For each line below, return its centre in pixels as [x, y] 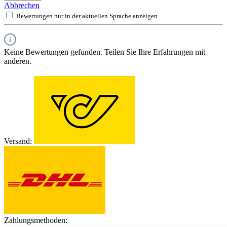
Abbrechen [22, 6]
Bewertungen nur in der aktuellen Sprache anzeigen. [88, 16]
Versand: [18, 141]
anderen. [18, 61]
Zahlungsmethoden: [36, 220]
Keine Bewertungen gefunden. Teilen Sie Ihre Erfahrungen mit [105, 52]
